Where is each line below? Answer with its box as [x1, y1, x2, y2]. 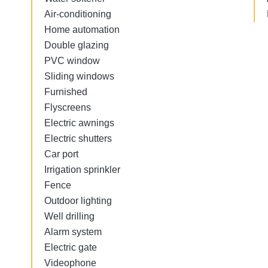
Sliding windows [44, 71, 114, 81]
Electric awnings [44, 118, 114, 128]
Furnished [44, 87, 87, 97]
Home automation [44, 25, 120, 35]
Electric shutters [44, 133, 112, 144]
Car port [44, 149, 78, 159]
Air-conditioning [44, 9, 111, 19]
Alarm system [44, 227, 102, 237]
